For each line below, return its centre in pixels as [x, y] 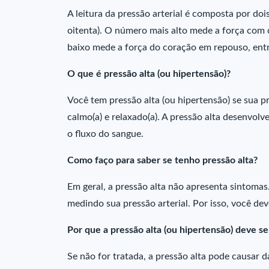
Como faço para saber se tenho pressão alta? [162, 160]
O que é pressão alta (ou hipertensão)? [149, 74]
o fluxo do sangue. [105, 134]
